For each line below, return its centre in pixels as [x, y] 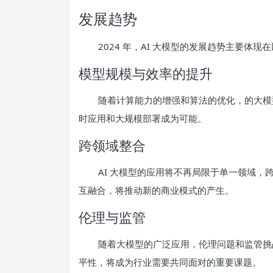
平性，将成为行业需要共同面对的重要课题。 [170, 262]
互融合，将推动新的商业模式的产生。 [156, 190]
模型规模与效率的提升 [146, 73]
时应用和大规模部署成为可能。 [143, 118]
